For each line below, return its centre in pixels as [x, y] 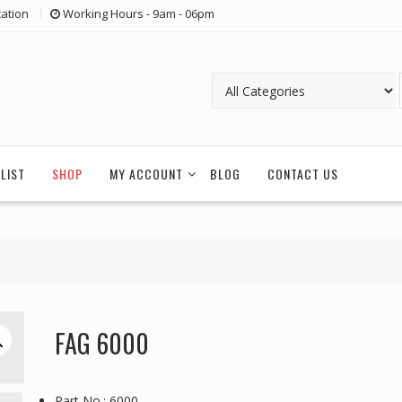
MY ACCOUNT [146, 174]
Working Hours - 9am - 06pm [139, 14]
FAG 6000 [101, 343]
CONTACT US [303, 174]
